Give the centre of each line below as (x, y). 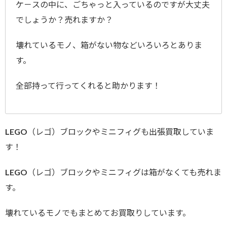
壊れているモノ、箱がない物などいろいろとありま (109, 45)
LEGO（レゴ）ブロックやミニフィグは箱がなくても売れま (113, 172)
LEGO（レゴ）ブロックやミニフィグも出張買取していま (109, 131)
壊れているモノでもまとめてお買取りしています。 (98, 213)
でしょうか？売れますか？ (64, 20)
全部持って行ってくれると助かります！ (88, 85)
